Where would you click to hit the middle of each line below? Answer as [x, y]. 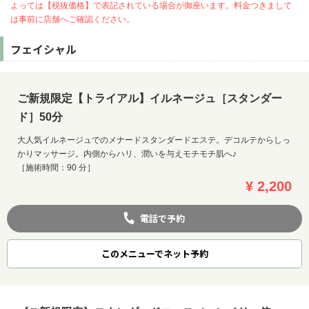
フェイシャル [43, 49]
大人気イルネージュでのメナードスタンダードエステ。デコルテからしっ [154, 140]
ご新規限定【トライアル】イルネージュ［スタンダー [150, 99]
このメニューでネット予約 [154, 254]
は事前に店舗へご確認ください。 [72, 20]
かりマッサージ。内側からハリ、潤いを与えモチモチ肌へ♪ [127, 154]
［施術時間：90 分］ [56, 168]
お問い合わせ [36, 245]
